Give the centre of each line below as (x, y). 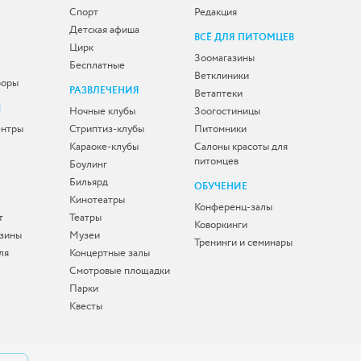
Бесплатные (97, 65)
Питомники (220, 129)
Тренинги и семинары (243, 242)
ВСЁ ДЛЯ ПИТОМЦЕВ (244, 37)
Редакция (216, 12)
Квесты (86, 306)
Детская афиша (104, 29)
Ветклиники (222, 75)
